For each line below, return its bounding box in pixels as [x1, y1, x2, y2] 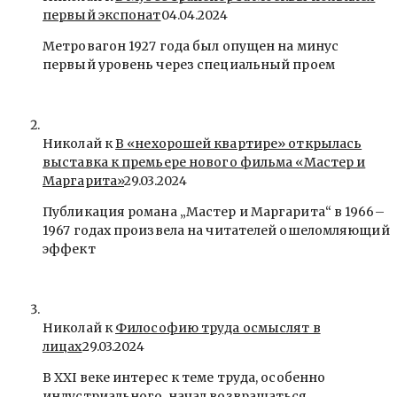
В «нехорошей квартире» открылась [115, 135, 362, 152]
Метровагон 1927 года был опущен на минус [43, 37, 339, 54]
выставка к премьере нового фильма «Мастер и [43, 153, 366, 170]
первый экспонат [43, 6, 161, 23]
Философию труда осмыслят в [115, 319, 321, 336]
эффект [43, 240, 96, 257]
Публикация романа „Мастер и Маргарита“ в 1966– [43, 203, 385, 220]
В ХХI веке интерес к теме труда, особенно [43, 369, 326, 385]
